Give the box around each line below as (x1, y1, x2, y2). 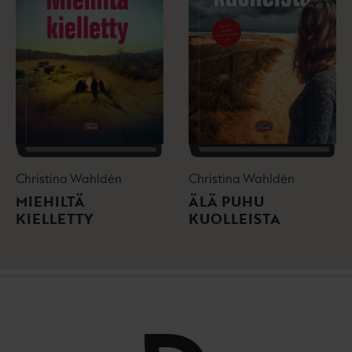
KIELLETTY (16, 208, 93, 229)
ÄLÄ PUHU (189, 191, 264, 212)
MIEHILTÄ (16, 191, 85, 212)
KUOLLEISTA (189, 208, 280, 229)
